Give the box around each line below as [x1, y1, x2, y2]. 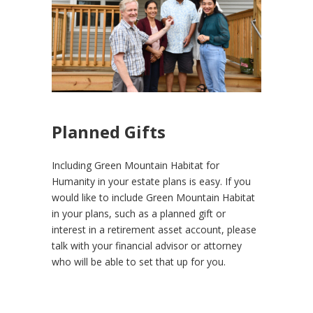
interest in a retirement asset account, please [52, 222, 256, 236]
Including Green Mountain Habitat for [52, 158, 219, 172]
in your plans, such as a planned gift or [52, 206, 226, 220]
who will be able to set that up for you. [52, 254, 226, 268]
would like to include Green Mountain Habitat [52, 190, 255, 204]
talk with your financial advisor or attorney [52, 238, 242, 252]
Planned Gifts [52, 119, 166, 143]
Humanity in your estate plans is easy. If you [52, 174, 251, 188]
